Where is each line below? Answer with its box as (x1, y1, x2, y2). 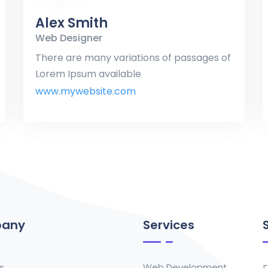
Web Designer (35, 31, 102, 45)
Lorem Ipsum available (35, 66, 141, 81)
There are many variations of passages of (35, 50, 231, 65)
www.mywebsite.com (35, 84, 136, 98)
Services (143, 216, 194, 233)
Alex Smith (35, 13, 108, 32)
